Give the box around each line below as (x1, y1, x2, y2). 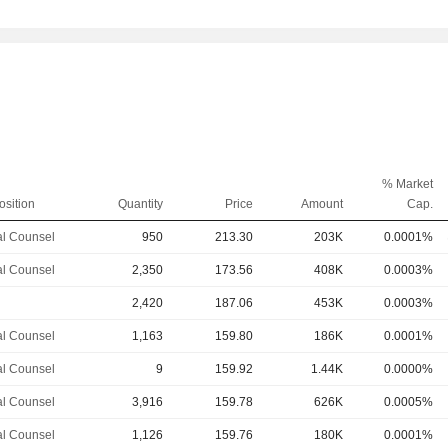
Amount (300, 197, 343, 212)
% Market (381, 177, 433, 192)
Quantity (117, 197, 163, 212)
